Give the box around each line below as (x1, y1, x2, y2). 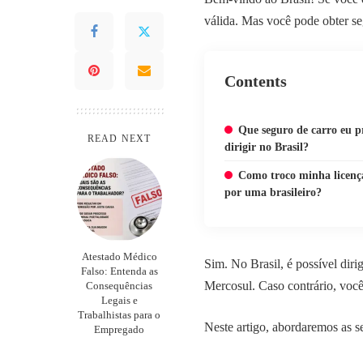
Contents (224, 72, 287, 90)
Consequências (86, 280, 152, 292)
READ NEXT (87, 133, 152, 144)
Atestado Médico (81, 251, 157, 263)
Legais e (100, 295, 138, 306)
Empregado (94, 324, 144, 335)
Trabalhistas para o (78, 310, 160, 321)
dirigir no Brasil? (224, 141, 309, 153)
